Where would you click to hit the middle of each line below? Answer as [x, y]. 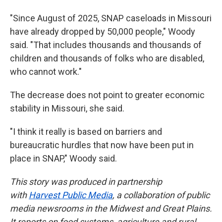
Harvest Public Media [71, 195]
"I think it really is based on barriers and [86, 132]
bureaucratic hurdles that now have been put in [102, 145]
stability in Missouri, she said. [67, 108]
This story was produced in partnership [86, 182]
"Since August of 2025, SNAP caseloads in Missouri [111, 18]
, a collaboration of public [161, 195]
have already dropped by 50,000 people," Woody [103, 31]
